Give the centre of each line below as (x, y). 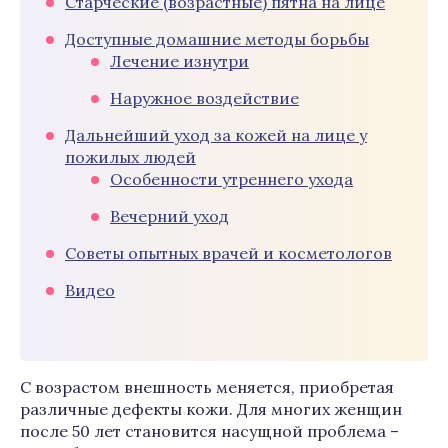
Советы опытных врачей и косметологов (228, 253)
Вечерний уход (169, 216)
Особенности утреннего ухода (231, 179)
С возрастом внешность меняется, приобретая (207, 387)
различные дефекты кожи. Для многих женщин (211, 409)
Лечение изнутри (179, 61)
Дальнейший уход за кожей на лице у (216, 135)
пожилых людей (130, 157)
